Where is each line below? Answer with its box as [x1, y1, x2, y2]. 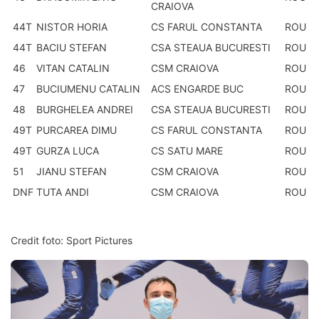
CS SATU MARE [151, 144, 223, 157]
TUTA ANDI [36, 185, 89, 198]
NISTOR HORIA [36, 20, 108, 33]
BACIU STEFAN [36, 41, 107, 53]
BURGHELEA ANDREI [36, 103, 133, 115]
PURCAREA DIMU [36, 123, 117, 136]
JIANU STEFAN [36, 164, 107, 177]
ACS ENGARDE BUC [151, 82, 244, 95]
